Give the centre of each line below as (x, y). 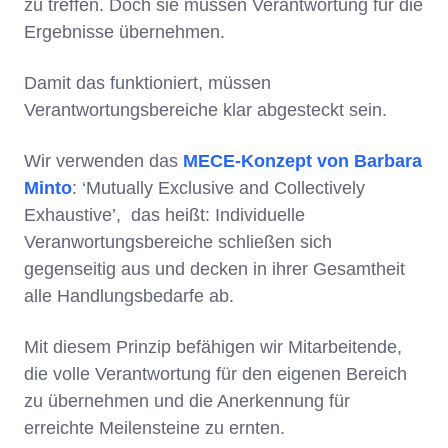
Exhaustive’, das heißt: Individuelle (164, 215)
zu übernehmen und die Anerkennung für (187, 401)
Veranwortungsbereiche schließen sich (178, 242)
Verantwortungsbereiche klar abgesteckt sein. (205, 110)
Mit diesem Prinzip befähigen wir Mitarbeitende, (213, 347)
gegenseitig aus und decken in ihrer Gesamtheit (214, 269)
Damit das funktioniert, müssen (147, 83)
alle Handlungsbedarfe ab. (129, 296)
